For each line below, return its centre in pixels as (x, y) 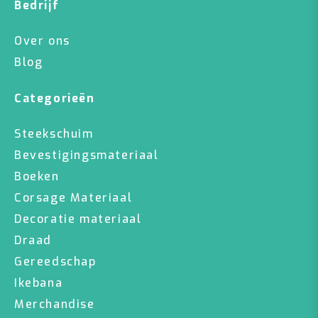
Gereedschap (55, 262)
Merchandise (55, 304)
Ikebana (39, 283)
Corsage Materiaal (73, 198)
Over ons (42, 41)
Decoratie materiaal (78, 219)
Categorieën (55, 98)
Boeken (37, 176)
